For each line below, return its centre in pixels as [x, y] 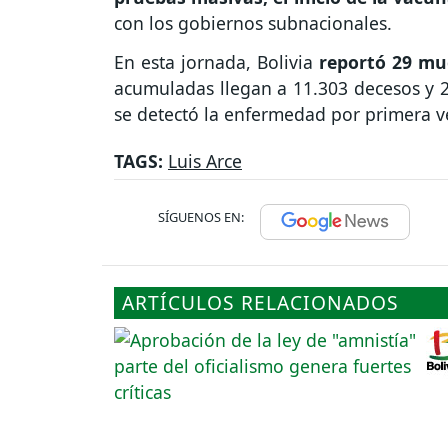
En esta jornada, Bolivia [214, 61]
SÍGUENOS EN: [201, 216]
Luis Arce [205, 160]
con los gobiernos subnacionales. [255, 22]
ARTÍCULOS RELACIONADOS [260, 302]
